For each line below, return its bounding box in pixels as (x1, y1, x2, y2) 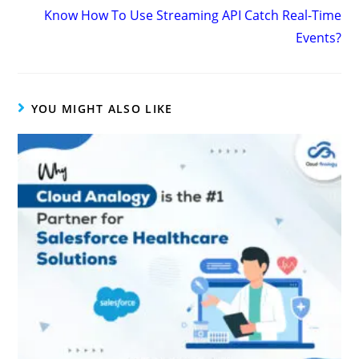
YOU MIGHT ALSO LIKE (30, 100, 173, 116)
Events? (295, 28, 341, 46)
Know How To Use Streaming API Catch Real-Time (43, 6, 341, 24)
